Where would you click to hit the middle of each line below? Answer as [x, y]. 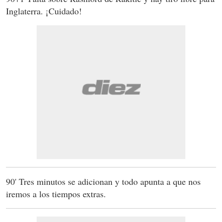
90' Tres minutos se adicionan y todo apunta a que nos [103, 182]
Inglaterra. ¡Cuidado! [44, 11]
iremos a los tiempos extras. [56, 194]
